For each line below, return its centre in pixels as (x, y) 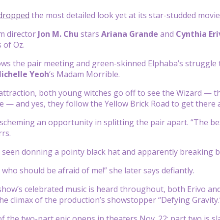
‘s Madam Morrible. (85, 74)
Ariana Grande (130, 34)
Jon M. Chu (58, 34)
